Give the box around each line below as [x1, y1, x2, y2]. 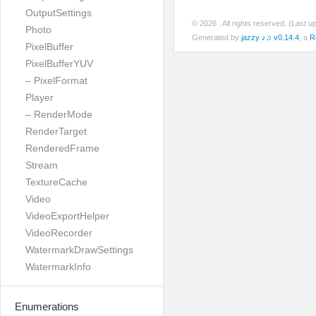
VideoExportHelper [25, 210, 109, 221]
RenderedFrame [25, 142, 99, 154]
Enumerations [15, 300, 79, 312]
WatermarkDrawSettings [25, 244, 133, 255]
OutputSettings [25, 7, 92, 18]
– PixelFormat [25, 75, 87, 86]
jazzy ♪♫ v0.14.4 [241, 33, 299, 42]
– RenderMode [25, 109, 92, 120]
